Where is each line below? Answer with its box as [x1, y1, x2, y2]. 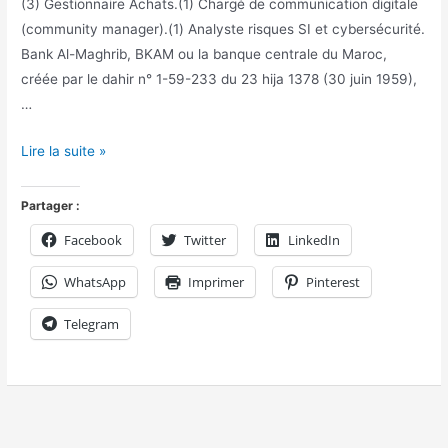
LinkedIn [288, 230, 341, 249]
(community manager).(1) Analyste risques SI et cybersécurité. [21, 20, 426, 37]
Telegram [64, 314, 120, 333]
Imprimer [188, 272, 245, 291]
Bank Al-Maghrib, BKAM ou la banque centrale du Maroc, [21, 45, 388, 62]
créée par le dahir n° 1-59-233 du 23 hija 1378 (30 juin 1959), [21, 70, 418, 87]
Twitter [184, 230, 227, 249]
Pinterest [306, 272, 361, 291]
